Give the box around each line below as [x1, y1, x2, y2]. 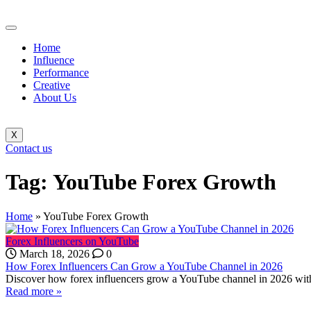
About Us [33, 92, 76, 103]
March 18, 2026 [17, 247, 90, 260]
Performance [33, 67, 89, 78]
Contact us [6, 142, 52, 154]
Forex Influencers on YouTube [6, 235, 139, 247]
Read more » [6, 285, 62, 297]
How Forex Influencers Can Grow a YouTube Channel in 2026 [6, 260, 283, 272]
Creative [33, 79, 70, 91]
